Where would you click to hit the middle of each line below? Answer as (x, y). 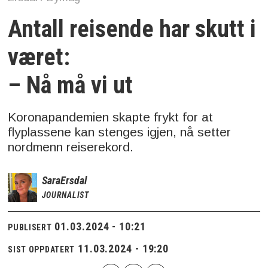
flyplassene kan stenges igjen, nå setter (120, 132)
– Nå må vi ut (71, 86)
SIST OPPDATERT (42, 250)
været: (39, 57)
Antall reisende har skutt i (132, 29)
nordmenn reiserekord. (71, 147)
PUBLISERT (30, 228)
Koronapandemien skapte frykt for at (111, 117)
